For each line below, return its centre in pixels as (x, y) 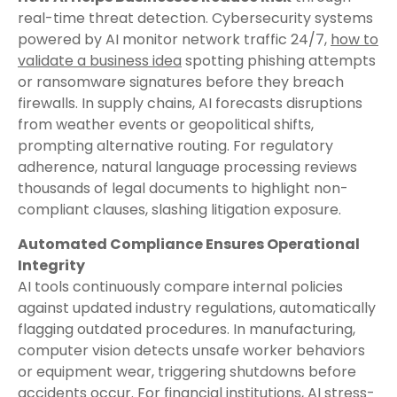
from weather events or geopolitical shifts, (166, 125)
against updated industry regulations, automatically (197, 308)
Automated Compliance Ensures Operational (189, 244)
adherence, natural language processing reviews (187, 167)
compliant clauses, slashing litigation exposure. (179, 210)
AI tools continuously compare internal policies (180, 287)
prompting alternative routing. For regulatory (175, 146)
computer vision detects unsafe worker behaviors (191, 350)
